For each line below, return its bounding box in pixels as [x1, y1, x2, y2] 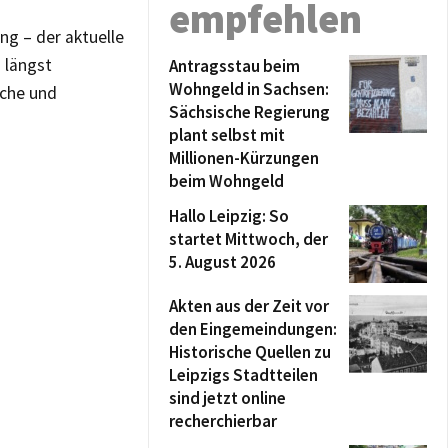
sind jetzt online [169, 387, 286, 409]
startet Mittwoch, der [169, 228, 328, 250]
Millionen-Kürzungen [169, 147, 319, 169]
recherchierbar [169, 410, 277, 432]
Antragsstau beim [169, 55, 300, 77]
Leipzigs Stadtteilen [169, 364, 318, 386]
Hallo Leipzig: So [169, 205, 289, 227]
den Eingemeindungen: [169, 318, 337, 340]
